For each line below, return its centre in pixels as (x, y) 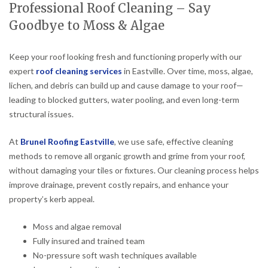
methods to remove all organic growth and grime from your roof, (127, 156)
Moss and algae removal (77, 227)
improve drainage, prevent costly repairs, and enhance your (119, 185)
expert (22, 71)
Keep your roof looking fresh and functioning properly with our (125, 57)
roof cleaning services (79, 71)
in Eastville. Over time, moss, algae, (188, 71)
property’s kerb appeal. (52, 199)
